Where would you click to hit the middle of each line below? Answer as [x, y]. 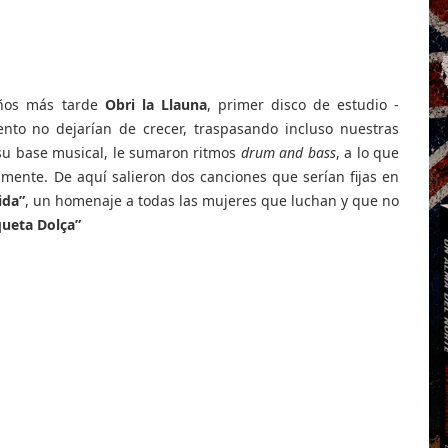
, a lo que [367, 152]
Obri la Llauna [155, 104]
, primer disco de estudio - [303, 104]
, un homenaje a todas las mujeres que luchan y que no [212, 200]
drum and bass [288, 152]
